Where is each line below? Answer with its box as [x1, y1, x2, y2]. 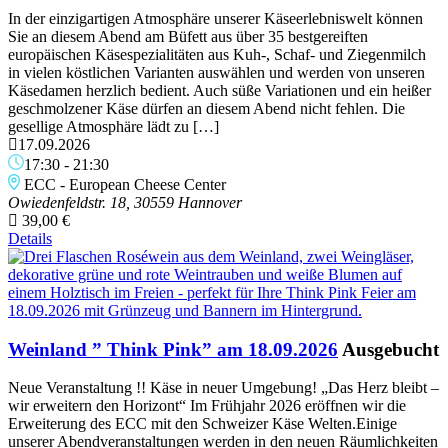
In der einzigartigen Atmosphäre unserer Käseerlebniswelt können [8, 9, 423, 27]
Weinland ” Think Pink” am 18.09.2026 [8, 338, 338, 360]
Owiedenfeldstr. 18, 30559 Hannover [8, 193, 242, 211]
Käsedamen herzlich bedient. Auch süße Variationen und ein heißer [8, 81, 431, 99]
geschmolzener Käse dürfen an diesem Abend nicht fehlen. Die [8, 99, 405, 117]
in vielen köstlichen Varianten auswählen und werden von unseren [8, 63, 425, 81]
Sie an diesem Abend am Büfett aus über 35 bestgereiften [8, 27, 368, 45]
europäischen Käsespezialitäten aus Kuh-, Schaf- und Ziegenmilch [8, 45, 426, 63]
